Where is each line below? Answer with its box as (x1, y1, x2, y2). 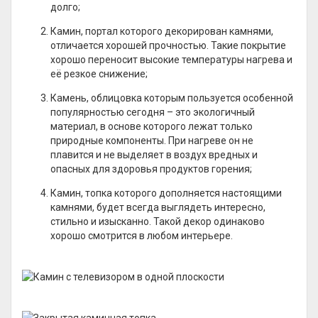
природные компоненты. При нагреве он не (50, 135, 253, 146)
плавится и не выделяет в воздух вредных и (50, 149, 258, 160)
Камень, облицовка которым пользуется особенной (50, 92, 293, 104)
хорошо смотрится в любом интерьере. (50, 230, 233, 241)
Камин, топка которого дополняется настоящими (50, 187, 282, 199)
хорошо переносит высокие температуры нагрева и (50, 54, 292, 65)
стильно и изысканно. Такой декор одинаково (50, 216, 265, 227)
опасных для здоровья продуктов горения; (50, 163, 252, 175)
